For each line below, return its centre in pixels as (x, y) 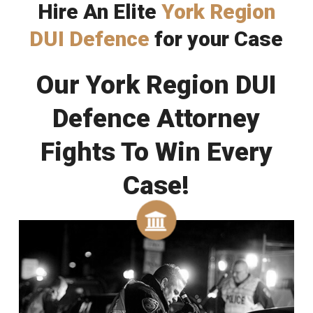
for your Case (217, 38)
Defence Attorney (156, 118)
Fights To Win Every (156, 152)
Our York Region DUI (156, 85)
